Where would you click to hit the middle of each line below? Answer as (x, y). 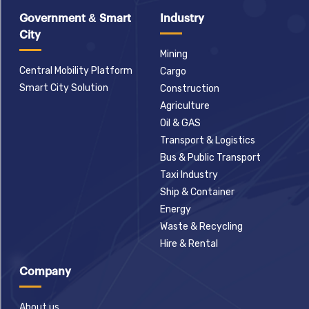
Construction (190, 89)
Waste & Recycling (201, 227)
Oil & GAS (180, 123)
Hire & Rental (189, 244)
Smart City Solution (64, 88)
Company (45, 272)
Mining (174, 54)
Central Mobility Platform (76, 71)
